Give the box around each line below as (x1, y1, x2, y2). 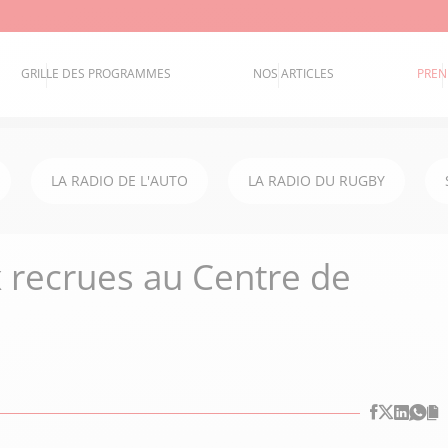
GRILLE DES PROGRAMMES (21, 65, 172, 83)
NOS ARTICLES (253, 65, 335, 83)
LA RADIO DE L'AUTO (51, 171, 188, 190)
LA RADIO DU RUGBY (248, 171, 385, 190)
